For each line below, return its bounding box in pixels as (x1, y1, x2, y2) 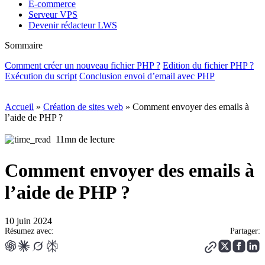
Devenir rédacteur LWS (28, 20, 117, 31)
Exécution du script (5, 71, 77, 82)
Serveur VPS (28, 9, 77, 20)
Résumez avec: (5, 227, 54, 236)
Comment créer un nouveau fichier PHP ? (5, 60, 160, 71)
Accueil (5, 102, 34, 112)
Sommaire (5, 40, 43, 51)
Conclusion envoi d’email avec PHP (79, 71, 215, 82)
